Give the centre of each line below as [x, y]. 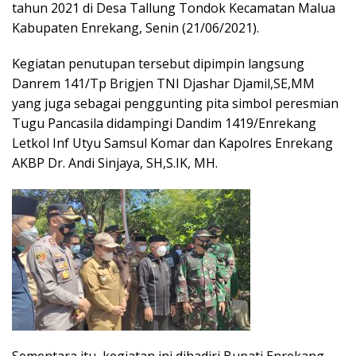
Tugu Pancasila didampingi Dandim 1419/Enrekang [164, 124]
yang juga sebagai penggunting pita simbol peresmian [175, 104]
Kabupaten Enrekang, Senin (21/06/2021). [135, 28]
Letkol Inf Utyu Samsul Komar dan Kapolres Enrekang [172, 143]
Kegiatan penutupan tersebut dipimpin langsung [158, 64]
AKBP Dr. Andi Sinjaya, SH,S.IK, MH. [115, 163]
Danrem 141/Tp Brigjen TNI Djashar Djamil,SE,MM [163, 84]
